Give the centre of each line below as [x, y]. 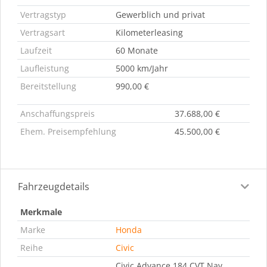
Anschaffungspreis [57, 113]
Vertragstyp [43, 14]
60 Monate [136, 50]
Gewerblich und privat [160, 14]
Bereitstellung [48, 86]
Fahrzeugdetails [54, 186]
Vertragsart [42, 32]
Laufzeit [36, 50]
